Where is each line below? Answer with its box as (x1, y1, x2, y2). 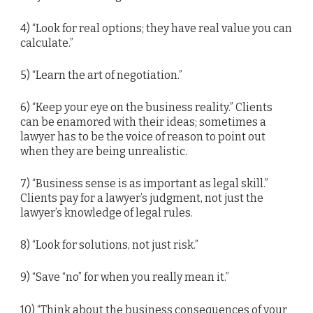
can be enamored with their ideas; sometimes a (20, 115, 266, 129)
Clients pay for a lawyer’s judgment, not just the (20, 191, 263, 205)
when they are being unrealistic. (20, 144, 187, 158)
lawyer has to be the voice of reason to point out (20, 129, 265, 143)
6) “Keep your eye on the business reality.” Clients (20, 100, 272, 114)
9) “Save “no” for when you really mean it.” (20, 270, 229, 284)
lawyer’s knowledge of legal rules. (20, 206, 193, 220)
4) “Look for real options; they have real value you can (20, 21, 292, 35)
